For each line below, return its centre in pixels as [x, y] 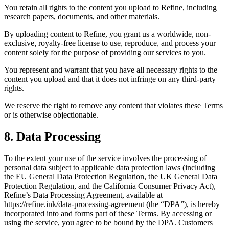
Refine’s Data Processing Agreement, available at [83, 195]
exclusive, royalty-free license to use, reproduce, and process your [110, 43]
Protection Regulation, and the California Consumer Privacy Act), [110, 186]
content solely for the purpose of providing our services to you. [105, 53]
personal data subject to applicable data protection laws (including [110, 168]
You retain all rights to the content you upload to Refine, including [110, 8]
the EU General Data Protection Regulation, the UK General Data [111, 177]
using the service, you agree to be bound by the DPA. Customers [108, 223]
